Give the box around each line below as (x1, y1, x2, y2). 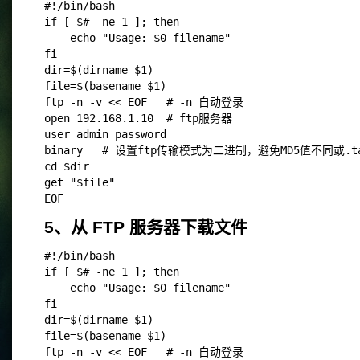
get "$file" (44, 176, 115, 189)
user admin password (44, 128, 166, 141)
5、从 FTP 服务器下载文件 (44, 218, 247, 236)
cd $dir (44, 160, 89, 173)
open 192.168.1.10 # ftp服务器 (44, 112, 232, 125)
